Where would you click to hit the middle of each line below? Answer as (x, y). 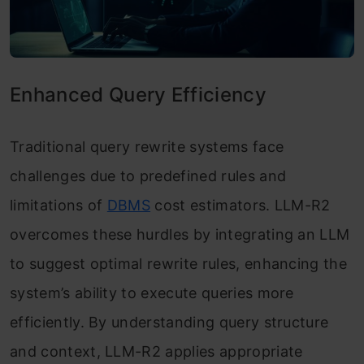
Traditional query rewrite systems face (147, 147)
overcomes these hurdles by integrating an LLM (180, 235)
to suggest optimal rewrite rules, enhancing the (179, 264)
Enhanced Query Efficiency (138, 95)
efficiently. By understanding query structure (169, 323)
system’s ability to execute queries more (152, 293)
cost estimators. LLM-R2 (240, 206)
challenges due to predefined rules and (148, 176)
